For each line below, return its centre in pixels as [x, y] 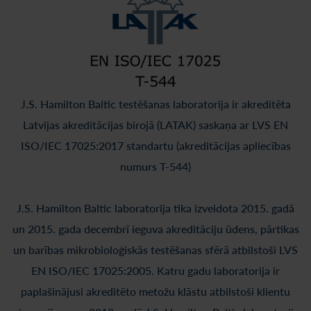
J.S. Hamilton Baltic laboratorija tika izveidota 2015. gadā [155, 208]
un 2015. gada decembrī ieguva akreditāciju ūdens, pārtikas [155, 229]
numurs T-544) [155, 166]
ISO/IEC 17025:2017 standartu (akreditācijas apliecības [155, 145]
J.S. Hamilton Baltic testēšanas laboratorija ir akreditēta [155, 104]
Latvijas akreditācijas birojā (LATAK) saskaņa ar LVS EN [155, 125]
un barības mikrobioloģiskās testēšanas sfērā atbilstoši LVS [155, 250]
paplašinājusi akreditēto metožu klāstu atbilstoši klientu [155, 291]
